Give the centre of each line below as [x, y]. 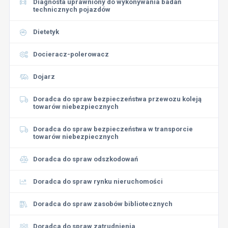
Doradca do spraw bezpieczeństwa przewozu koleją [117, 99]
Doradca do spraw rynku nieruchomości [98, 181]
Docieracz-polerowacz [71, 54]
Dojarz [44, 77]
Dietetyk [46, 32]
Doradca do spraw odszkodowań [85, 159]
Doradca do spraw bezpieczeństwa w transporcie [113, 129]
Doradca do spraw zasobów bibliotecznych [103, 204]
